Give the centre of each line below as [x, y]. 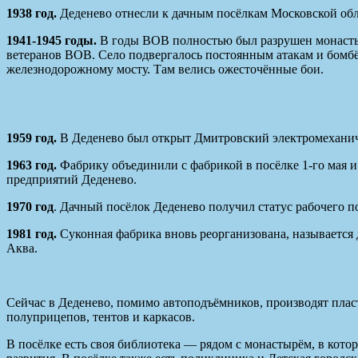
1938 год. [32, 14]
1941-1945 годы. [53, 41]
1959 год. [33, 138]
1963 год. [32, 165]
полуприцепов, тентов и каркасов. [101, 317]
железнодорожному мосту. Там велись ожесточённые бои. [165, 70]
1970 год [30, 207]
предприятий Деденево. [72, 180]
